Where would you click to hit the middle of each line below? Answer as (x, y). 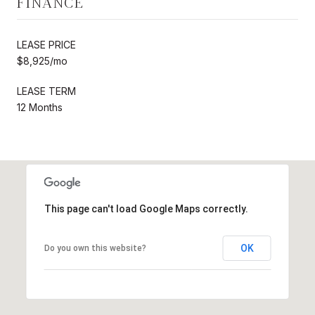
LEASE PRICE (46, 44)
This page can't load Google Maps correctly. (146, 208)
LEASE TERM (46, 91)
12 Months (40, 107)
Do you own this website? (95, 248)
